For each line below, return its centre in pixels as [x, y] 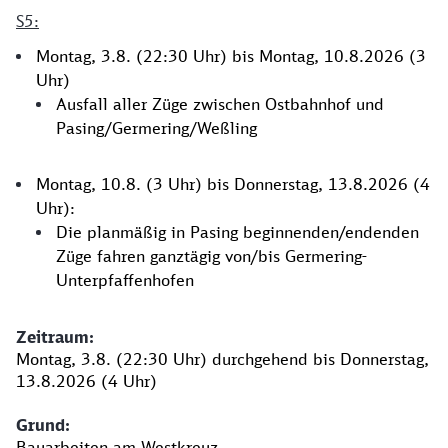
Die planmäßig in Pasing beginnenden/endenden [237, 232]
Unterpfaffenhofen [125, 280]
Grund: [43, 425]
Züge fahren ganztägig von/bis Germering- [211, 256]
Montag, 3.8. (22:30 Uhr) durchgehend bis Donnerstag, [222, 359]
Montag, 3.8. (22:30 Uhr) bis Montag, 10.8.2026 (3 [231, 56]
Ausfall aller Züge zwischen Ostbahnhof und [220, 104]
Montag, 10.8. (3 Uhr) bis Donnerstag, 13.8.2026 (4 [233, 184]
